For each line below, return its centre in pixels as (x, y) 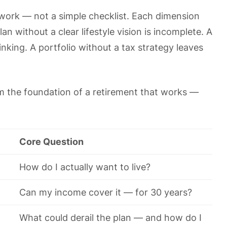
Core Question (51, 142)
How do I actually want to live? (85, 167)
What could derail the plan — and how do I (110, 218)
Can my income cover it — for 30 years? (106, 192)
